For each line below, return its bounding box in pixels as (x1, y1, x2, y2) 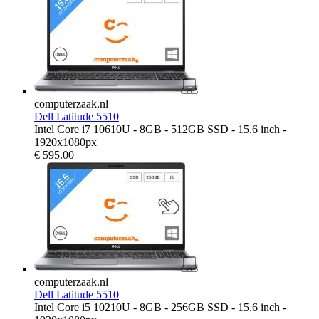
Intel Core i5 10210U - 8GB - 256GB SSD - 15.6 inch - (34, 301, 286, 314)
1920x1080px (34, 136, 97, 149)
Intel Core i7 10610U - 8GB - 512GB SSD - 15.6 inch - (34, 123, 286, 136)
